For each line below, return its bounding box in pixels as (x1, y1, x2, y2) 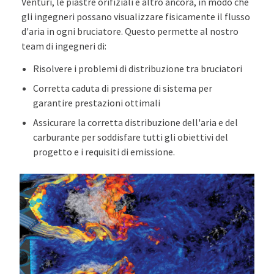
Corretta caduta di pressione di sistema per (33, 81, 213, 94)
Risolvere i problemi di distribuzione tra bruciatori (33, 62, 243, 75)
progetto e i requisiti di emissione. (33, 145, 176, 158)
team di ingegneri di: (21, 39, 107, 52)
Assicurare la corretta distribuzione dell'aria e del (33, 116, 239, 128)
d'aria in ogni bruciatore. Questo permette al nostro (21, 24, 239, 37)
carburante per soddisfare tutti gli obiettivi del (33, 130, 229, 143)
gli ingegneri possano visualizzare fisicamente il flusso (21, 10, 251, 23)
